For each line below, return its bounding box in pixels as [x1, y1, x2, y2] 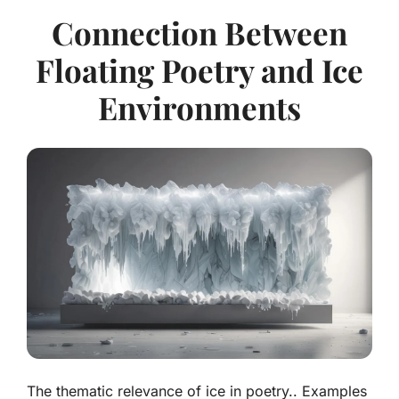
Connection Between [52, 12, 347, 54]
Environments [98, 86, 301, 129]
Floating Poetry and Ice [36, 49, 363, 92]
